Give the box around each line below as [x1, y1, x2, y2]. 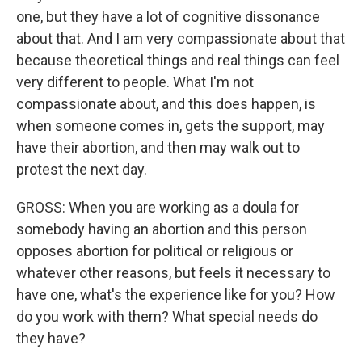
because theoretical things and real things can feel [16, 52, 339, 69]
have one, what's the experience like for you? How [16, 286, 335, 303]
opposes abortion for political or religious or [16, 242, 293, 259]
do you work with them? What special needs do [16, 308, 318, 325]
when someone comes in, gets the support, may [16, 117, 325, 134]
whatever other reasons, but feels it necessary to [16, 264, 330, 281]
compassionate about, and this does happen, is [16, 95, 316, 112]
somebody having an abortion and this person [16, 221, 307, 238]
